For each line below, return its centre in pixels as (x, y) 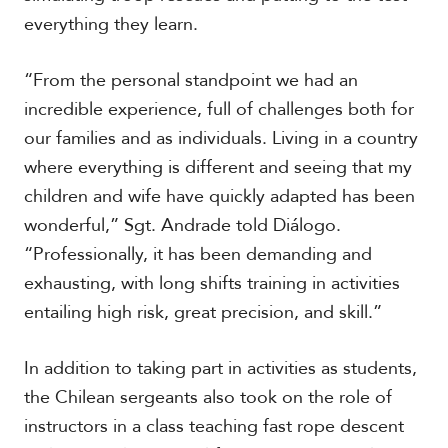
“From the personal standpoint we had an (190, 80)
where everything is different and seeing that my (217, 167)
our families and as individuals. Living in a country (220, 138)
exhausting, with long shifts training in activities (211, 283)
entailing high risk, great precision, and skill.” (202, 312)
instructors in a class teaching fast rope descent (213, 426)
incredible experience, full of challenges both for (218, 109)
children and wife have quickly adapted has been (219, 196)
